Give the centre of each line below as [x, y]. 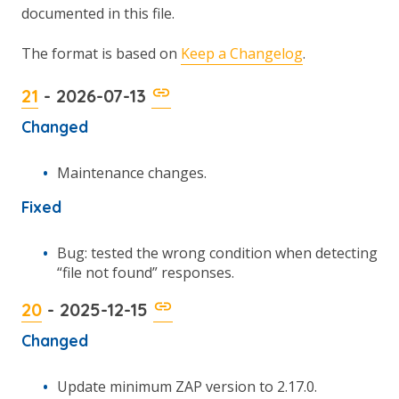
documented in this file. [98, 13]
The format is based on [101, 53]
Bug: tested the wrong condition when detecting [217, 253]
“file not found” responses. [146, 273]
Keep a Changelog [242, 53]
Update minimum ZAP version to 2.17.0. [187, 387]
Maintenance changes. [132, 173]
